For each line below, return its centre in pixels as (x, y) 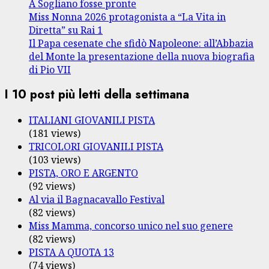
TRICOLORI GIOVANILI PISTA (96, 146)
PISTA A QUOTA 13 (71, 252)
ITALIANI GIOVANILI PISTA (92, 120)
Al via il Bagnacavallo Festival (97, 199)
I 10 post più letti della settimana (97, 95)
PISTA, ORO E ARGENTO (83, 173)
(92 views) (52, 186)
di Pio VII (50, 69)
